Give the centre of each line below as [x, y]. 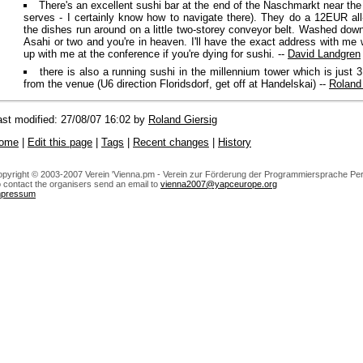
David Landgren [324, 53]
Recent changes [171, 143]
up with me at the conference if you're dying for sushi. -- [156, 53]
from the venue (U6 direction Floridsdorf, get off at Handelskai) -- [176, 83]
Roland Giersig [183, 120]
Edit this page [60, 143]
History [235, 143]
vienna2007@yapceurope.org [219, 184]
